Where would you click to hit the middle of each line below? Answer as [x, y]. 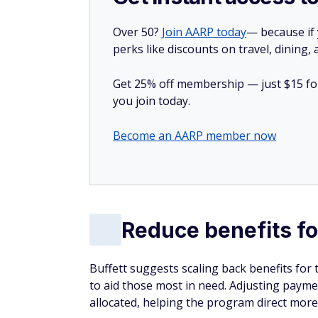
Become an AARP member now [194, 136]
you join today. [152, 101]
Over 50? [137, 32]
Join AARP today [204, 32]
